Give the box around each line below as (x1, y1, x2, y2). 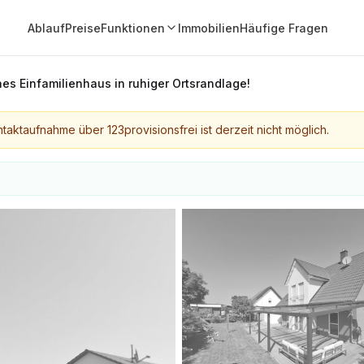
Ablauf (27, 20, 65, 35)
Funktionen (100, 20, 165, 35)
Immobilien (177, 20, 240, 35)
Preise (64, 20, 101, 35)
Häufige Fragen (239, 20, 328, 35)
